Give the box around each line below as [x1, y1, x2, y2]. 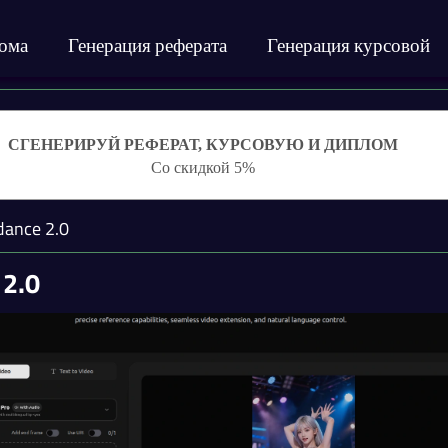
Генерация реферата [68, 30, 228, 59]
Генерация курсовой [267, 30, 431, 59]
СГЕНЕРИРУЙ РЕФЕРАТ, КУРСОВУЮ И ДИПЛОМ [7, 135, 398, 153]
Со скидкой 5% [150, 158, 255, 176]
